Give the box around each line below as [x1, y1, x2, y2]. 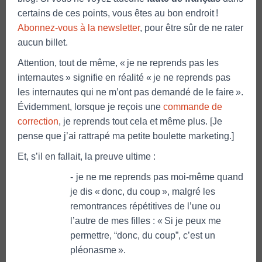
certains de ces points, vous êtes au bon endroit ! [18, 8, 218, 18]
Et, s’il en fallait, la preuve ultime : [18, 151, 156, 161]
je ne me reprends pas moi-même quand [76, 171, 243, 182]
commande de [163, 101, 222, 112]
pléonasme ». [70, 244, 126, 255]
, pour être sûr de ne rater [140, 22, 243, 33]
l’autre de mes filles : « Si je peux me [70, 215, 221, 226]
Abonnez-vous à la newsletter [18, 22, 140, 33]
